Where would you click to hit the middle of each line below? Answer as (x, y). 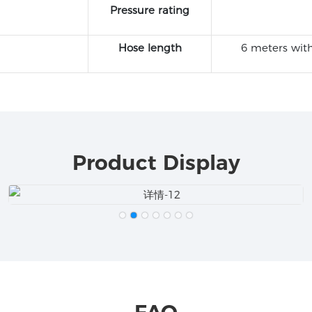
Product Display (156, 162)
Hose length (150, 48)
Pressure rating (150, 10)
